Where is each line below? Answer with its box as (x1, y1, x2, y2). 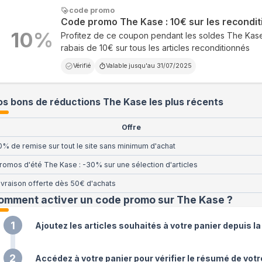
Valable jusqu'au (105, 62, 157, 70)
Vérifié (73, 62, 91, 70)
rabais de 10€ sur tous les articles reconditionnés (60, 43, 250, 53)
